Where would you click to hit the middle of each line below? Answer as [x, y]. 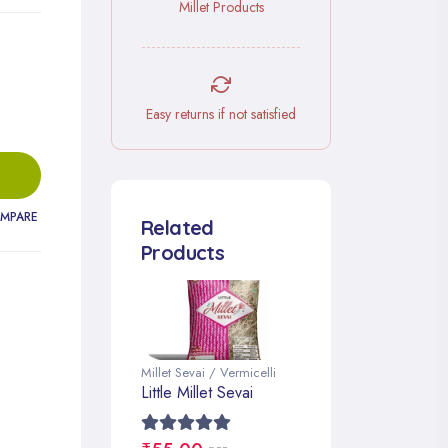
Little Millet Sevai [197, 392]
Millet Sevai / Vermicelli [208, 372]
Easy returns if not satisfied [221, 114]
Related [177, 227]
